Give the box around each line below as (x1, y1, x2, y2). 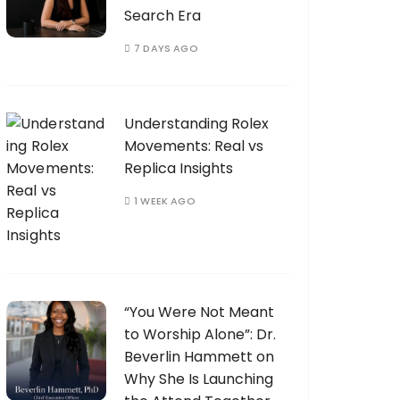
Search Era (124, 5, 201, 26)
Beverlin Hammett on (124, 346, 274, 367)
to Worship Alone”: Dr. (124, 324, 276, 345)
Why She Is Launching (124, 369, 273, 389)
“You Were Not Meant (124, 302, 274, 322)
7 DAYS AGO (134, 41, 198, 55)
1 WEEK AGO (134, 194, 196, 208)
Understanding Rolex (124, 113, 269, 134)
